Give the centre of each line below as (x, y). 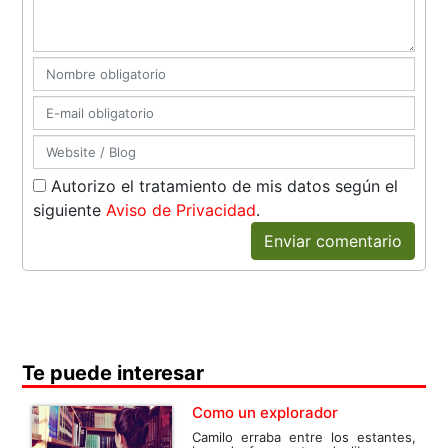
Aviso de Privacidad (181, 210)
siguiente (70, 210)
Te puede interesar (113, 373)
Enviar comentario (332, 241)
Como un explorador (265, 413)
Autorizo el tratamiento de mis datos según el (222, 186)
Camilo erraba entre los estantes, (304, 437)
